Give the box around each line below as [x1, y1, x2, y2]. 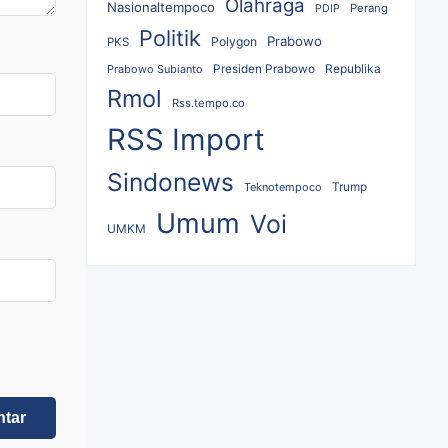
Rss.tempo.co [172, 96, 245, 111]
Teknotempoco [244, 180, 322, 195]
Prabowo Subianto [107, 62, 203, 77]
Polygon [211, 34, 257, 50]
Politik [139, 25, 201, 52]
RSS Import [107, 122, 265, 158]
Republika [325, 61, 381, 77]
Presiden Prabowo [213, 62, 315, 77]
